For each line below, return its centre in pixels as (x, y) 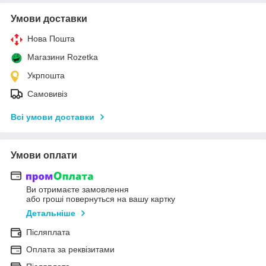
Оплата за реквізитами (70, 250)
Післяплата (48, 232)
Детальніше (51, 213)
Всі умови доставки (53, 117)
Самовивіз (47, 94)
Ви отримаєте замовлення (77, 190)
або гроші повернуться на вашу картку (101, 199)
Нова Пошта (51, 38)
